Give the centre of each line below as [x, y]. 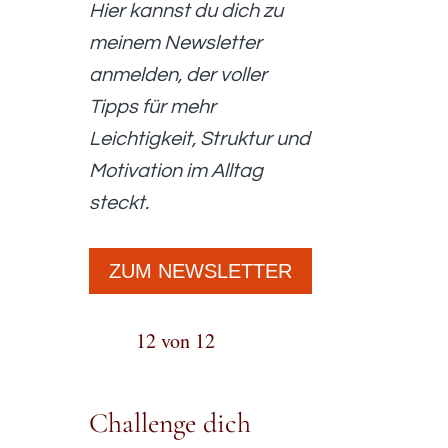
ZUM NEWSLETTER [201, 271]
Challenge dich [170, 422]
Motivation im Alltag [176, 170]
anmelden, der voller [178, 74]
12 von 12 [176, 340]
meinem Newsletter [176, 42]
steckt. [119, 202]
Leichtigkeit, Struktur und [200, 138]
